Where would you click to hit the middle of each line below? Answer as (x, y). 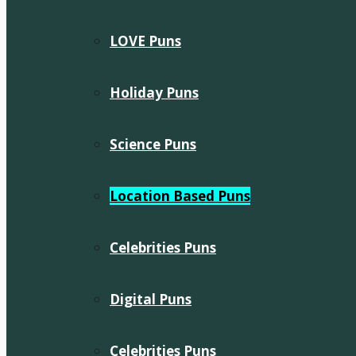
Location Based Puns (180, 196)
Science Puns (153, 144)
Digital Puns (151, 299)
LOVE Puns (145, 41)
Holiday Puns (154, 93)
